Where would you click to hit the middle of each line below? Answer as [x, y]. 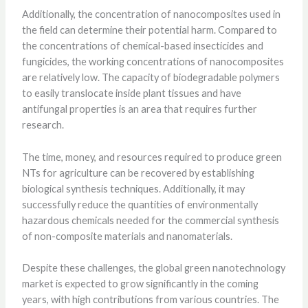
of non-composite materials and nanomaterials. [127, 236]
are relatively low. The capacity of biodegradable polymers [151, 78]
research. [43, 125]
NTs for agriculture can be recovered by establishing [138, 173]
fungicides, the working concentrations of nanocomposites [153, 62]
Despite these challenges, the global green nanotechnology [153, 267]
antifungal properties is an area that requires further [139, 109]
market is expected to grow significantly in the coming [140, 283]
